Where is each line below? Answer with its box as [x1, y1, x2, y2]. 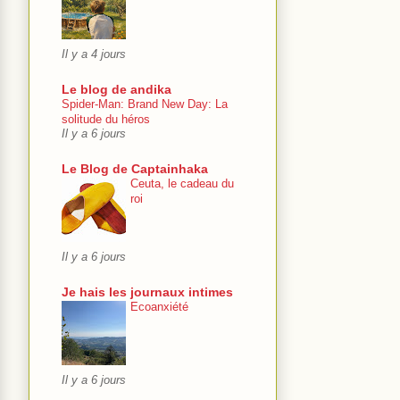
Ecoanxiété [130, 300, 188, 314]
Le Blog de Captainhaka [62, 162, 208, 177]
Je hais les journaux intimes [62, 285, 233, 300]
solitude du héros [62, 112, 150, 127]
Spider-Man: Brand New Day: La [62, 97, 228, 112]
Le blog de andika [62, 82, 171, 97]
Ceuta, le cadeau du [130, 177, 234, 191]
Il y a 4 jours [62, 48, 126, 62]
